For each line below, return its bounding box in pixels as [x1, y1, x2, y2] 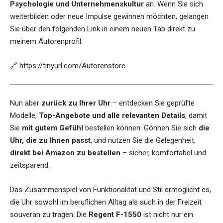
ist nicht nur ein [141, 210, 193, 220]
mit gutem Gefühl [22, 123, 83, 133]
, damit [185, 111, 207, 120]
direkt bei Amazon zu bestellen [10, 148, 120, 158]
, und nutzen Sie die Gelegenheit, [91, 136, 196, 145]
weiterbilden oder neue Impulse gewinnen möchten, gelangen [10, 12, 209, 21]
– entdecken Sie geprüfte [111, 99, 195, 108]
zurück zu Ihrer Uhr [41, 99, 111, 108]
